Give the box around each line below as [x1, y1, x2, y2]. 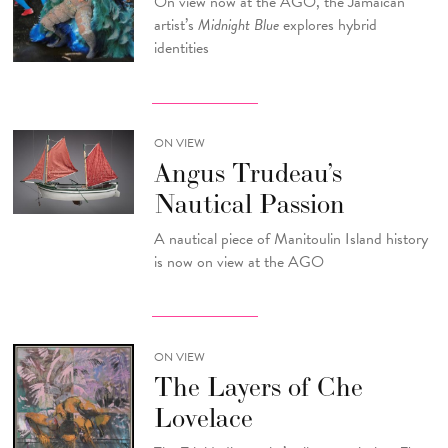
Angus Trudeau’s [153, 156, 342, 190]
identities [153, 35, 209, 60]
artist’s [153, 12, 198, 37]
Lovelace [153, 401, 253, 435]
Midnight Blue [197, 12, 279, 37]
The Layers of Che [153, 370, 363, 404]
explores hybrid [278, 12, 377, 37]
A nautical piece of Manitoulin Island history [153, 226, 428, 251]
